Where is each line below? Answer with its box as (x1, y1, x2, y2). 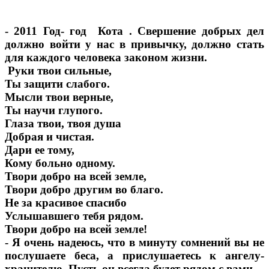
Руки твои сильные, (5, 64, 112, 77)
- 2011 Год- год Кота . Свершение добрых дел (5, 25, 264, 38)
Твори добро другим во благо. (5, 183, 163, 196)
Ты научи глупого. (5, 104, 103, 117)
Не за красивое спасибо (5, 196, 127, 210)
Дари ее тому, (5, 144, 74, 157)
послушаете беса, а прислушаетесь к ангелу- (5, 249, 264, 262)
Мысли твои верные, (5, 91, 113, 104)
